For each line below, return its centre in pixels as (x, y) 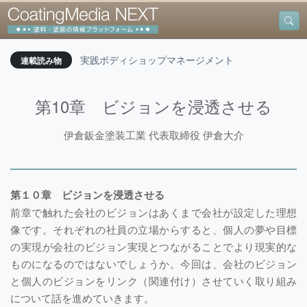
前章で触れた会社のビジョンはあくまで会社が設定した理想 (153, 212)
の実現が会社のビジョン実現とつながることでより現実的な (153, 246)
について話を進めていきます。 (82, 297)
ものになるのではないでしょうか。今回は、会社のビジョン (153, 263)
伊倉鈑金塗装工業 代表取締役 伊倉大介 (153, 134)
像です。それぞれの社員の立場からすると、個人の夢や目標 (153, 229)
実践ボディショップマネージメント (157, 60)
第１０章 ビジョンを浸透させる (87, 194)
